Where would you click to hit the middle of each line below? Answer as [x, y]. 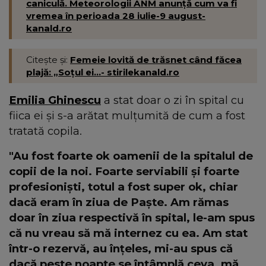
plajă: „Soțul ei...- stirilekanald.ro [103, 72]
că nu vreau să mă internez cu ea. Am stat [128, 233]
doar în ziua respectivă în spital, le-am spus [132, 218]
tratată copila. [47, 131]
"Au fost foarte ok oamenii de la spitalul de [131, 156]
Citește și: [48, 60]
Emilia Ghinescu [55, 100]
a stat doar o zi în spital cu [172, 100]
